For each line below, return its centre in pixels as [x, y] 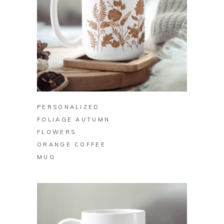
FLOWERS [57, 132]
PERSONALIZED [68, 107]
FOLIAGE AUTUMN [74, 120]
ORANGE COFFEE [71, 145]
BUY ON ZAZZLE [112, 80]
